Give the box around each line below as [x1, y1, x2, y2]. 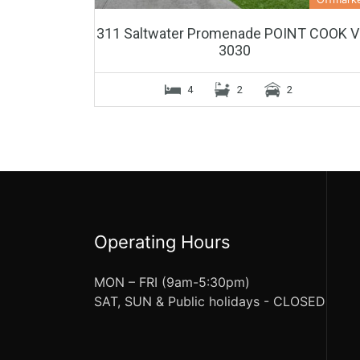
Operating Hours [94, 231, 231, 252]
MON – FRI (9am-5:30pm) [94, 273, 250, 290]
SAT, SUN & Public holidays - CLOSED [94, 292, 325, 309]
